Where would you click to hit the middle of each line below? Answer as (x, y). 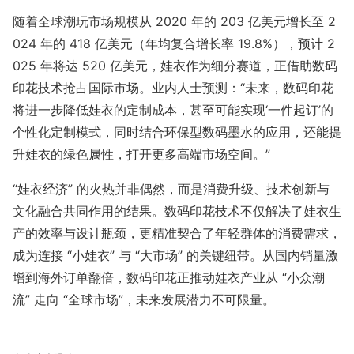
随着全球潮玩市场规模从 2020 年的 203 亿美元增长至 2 (174, 21)
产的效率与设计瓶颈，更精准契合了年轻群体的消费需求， (177, 233)
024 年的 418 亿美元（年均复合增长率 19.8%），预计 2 (174, 43)
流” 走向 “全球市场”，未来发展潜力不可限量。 (144, 299)
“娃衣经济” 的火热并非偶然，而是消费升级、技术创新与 (171, 188)
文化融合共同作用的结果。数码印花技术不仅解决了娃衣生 (177, 211)
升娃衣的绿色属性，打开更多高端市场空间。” (141, 154)
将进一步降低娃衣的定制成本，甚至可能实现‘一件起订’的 (173, 109)
